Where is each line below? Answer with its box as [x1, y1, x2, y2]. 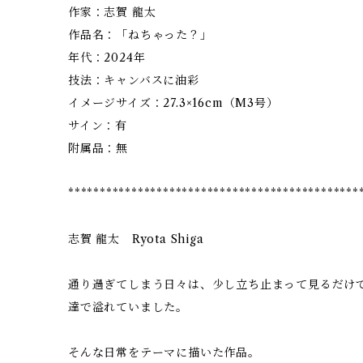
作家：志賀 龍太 [68, 4, 156, 19]
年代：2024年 [68, 49, 146, 65]
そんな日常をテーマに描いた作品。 [68, 344, 260, 360]
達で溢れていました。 [68, 299, 188, 314]
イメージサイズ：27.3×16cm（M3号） [68, 95, 279, 110]
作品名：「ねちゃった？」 [68, 27, 212, 42]
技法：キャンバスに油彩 [68, 72, 199, 88]
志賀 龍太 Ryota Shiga [68, 231, 204, 246]
